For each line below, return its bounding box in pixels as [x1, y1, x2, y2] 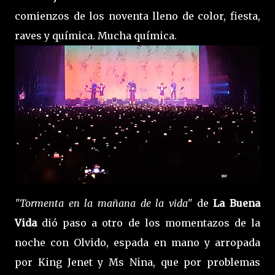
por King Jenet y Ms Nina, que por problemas [15, 255, 260, 268]
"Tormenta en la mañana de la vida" [15, 196, 192, 209]
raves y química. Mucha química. [15, 29, 177, 42]
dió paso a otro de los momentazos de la [42, 216, 261, 229]
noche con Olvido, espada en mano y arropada [15, 236, 260, 249]
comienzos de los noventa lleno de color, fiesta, [15, 9, 260, 22]
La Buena [208, 196, 261, 209]
